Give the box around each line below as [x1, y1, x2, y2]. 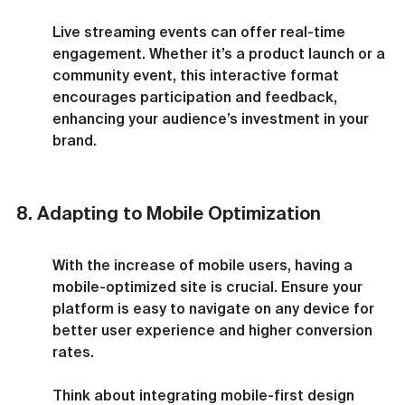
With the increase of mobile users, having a [52, 256, 356, 273]
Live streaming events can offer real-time [52, 23, 349, 40]
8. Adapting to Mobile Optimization [16, 202, 321, 223]
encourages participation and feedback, [52, 88, 341, 105]
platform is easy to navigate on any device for [52, 299, 378, 316]
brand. [52, 131, 97, 148]
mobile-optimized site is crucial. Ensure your [52, 278, 366, 295]
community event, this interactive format [52, 66, 343, 83]
